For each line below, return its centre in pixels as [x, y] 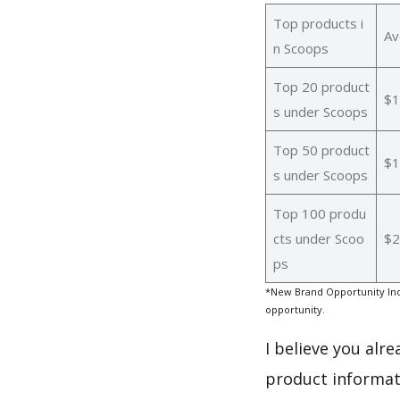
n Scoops [300, 48]
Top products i [318, 23]
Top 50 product [321, 150]
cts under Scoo [318, 238]
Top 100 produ [319, 213]
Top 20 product [321, 86]
